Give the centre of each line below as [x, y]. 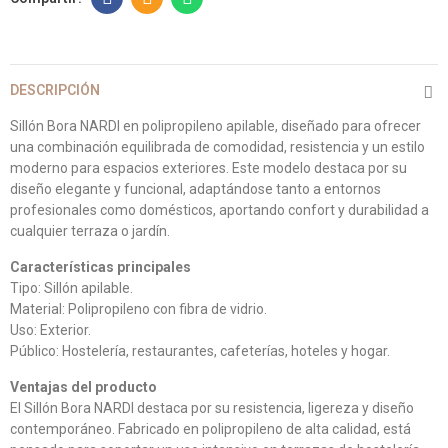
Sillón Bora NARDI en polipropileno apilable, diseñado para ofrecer [215, 126]
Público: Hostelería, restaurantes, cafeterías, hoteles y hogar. [200, 351]
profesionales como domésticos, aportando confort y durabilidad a [219, 210]
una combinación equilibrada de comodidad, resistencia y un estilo [217, 147]
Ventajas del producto [83, 387]
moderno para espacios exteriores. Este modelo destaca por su [208, 168]
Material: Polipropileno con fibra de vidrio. [138, 309]
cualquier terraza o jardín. [90, 231]
